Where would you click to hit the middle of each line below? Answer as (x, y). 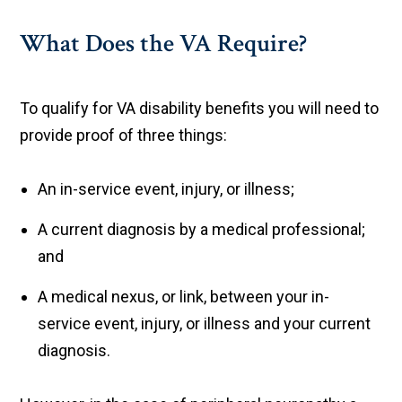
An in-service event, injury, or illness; (166, 189)
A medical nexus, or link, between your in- (184, 297)
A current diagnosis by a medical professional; (202, 230)
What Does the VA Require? (164, 44)
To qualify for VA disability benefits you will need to (200, 109)
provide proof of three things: (124, 135)
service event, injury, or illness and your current (205, 324)
